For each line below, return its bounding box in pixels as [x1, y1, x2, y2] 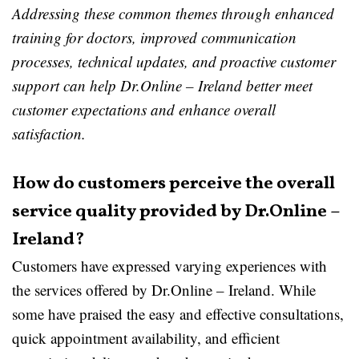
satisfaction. [12, 123, 86, 143]
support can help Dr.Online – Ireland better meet [12, 75, 313, 95]
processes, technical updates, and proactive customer [12, 51, 336, 71]
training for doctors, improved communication [12, 27, 296, 47]
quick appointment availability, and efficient [12, 328, 280, 348]
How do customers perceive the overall [12, 171, 335, 196]
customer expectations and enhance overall [12, 99, 276, 119]
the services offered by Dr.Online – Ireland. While [12, 280, 316, 300]
